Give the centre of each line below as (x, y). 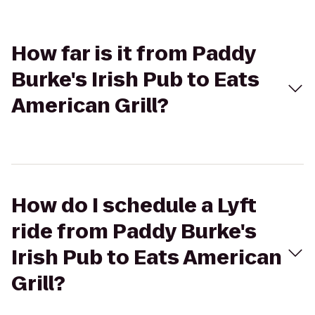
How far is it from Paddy (134, 54)
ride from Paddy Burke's (134, 232)
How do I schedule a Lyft (134, 206)
